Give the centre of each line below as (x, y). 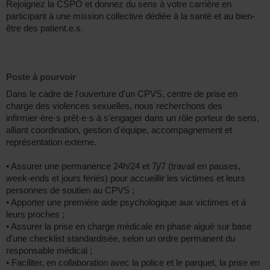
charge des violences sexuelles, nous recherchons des (114, 106)
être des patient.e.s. (45, 28)
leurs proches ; (35, 214)
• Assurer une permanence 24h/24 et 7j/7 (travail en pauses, (123, 166)
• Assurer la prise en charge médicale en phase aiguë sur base (129, 226)
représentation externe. (51, 142)
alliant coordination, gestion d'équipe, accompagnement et (119, 130)
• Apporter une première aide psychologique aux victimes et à (126, 202)
